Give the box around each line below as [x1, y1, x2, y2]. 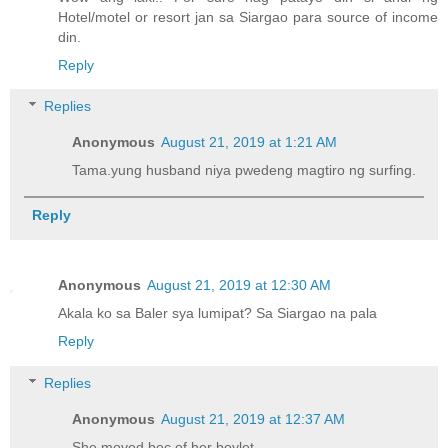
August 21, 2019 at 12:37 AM [161, 410, 346, 427]
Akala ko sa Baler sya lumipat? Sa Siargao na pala [58, 305, 377, 322]
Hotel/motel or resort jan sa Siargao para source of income [58, 8, 438, 25]
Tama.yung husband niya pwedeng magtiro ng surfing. [72, 162, 417, 179]
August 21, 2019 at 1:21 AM [161, 134, 338, 151]
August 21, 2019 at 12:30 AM [147, 277, 331, 294]
